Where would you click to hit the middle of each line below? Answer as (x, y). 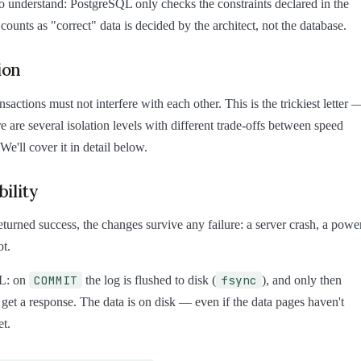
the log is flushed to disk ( (149, 280)
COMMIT (56, 280)
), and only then (302, 280)
